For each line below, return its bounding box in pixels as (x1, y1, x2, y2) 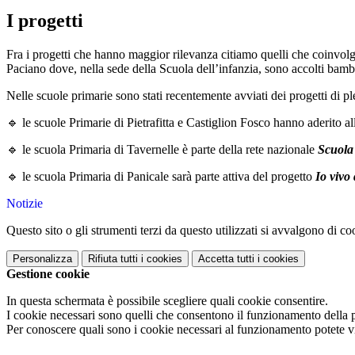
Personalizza (13, 252, 72, 265)
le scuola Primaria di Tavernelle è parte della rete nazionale (22, 142, 318, 156)
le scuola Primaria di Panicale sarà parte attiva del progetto (22, 169, 315, 183)
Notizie (6, 196, 43, 210)
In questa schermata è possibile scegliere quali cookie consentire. (6, 293, 328, 307)
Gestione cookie (6, 266, 90, 281)
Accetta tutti (198, 252, 254, 265)
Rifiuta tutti (88, 252, 138, 265)
